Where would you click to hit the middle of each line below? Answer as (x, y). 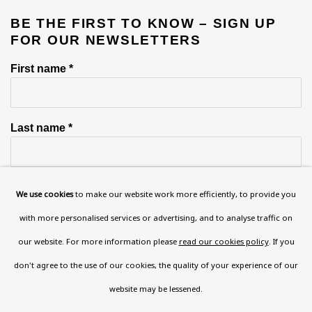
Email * (29, 187)
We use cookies (45, 194)
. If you (281, 241)
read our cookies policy (224, 241)
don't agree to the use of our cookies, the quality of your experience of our (156, 265)
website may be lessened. (156, 288)
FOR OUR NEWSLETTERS (106, 40)
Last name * (41, 128)
